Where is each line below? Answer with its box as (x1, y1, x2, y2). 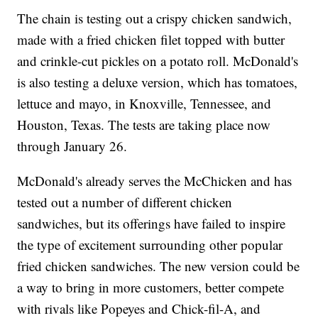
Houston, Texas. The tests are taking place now (17, 115, 271, 133)
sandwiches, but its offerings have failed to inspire (17, 214, 286, 232)
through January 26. (17, 136, 128, 155)
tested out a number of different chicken (17, 192, 233, 211)
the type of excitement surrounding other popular (17, 235, 283, 253)
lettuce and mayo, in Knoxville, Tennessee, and (17, 94, 272, 112)
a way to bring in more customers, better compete (17, 278, 285, 296)
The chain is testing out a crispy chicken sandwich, (17, 9, 292, 27)
